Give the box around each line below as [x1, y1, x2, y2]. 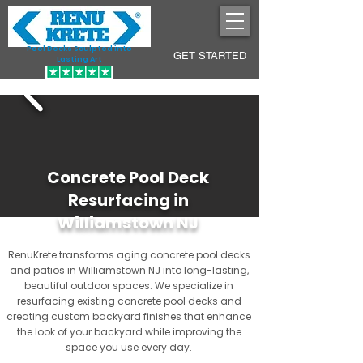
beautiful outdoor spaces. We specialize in [24, 279, 233, 293]
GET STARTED [173, 49, 246, 62]
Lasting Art [57, 54, 102, 64]
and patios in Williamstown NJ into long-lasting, [9, 263, 249, 277]
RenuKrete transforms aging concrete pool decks [7, 248, 250, 262]
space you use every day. [66, 340, 192, 354]
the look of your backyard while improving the [16, 325, 241, 339]
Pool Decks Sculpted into [27, 44, 132, 53]
